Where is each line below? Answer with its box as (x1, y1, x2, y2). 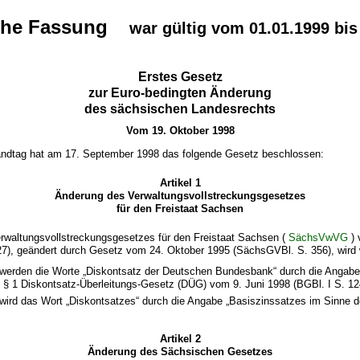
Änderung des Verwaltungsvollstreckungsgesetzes (55, 190, 305, 202)
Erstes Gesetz (137, 69, 223, 84)
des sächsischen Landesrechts (84, 101, 276, 116)
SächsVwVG (288, 231, 349, 244)
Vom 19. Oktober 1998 (125, 124, 235, 137)
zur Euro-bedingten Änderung (88, 85, 272, 100)
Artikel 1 (159, 177, 201, 190)
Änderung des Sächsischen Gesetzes (88, 346, 272, 358)
